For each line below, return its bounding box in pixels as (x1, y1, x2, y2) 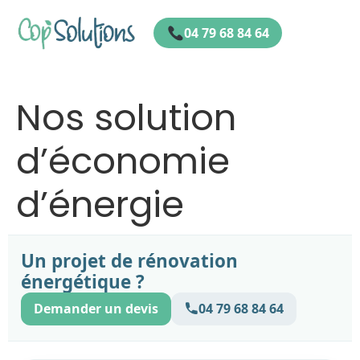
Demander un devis (34, 300, 158, 318)
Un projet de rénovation (21, 248, 238, 274)
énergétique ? (21, 269, 145, 295)
